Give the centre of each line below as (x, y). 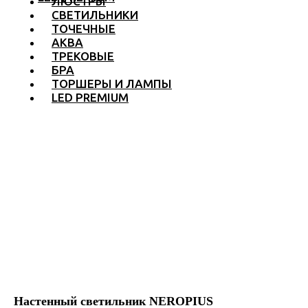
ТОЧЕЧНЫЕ (84, 29)
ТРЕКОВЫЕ (83, 56)
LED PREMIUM (90, 97)
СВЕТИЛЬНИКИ (95, 15)
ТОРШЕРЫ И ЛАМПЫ (112, 84)
